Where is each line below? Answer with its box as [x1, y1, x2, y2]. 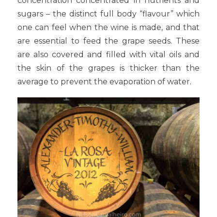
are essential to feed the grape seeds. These [17, 36, 200, 46]
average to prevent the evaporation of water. [17, 77, 191, 86]
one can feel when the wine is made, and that [17, 22, 200, 32]
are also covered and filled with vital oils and [17, 49, 200, 59]
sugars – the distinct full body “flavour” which [17, 9, 200, 18]
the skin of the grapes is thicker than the [17, 63, 200, 73]
